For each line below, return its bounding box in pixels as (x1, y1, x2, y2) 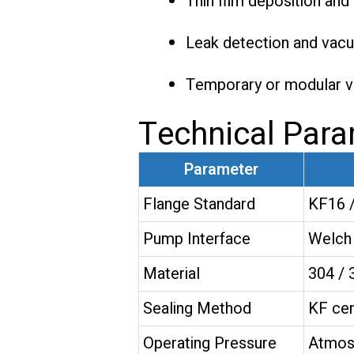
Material (142, 262, 200, 286)
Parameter (183, 158, 258, 182)
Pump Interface (142, 228, 250, 251)
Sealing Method (142, 297, 251, 321)
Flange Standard (142, 193, 255, 217)
